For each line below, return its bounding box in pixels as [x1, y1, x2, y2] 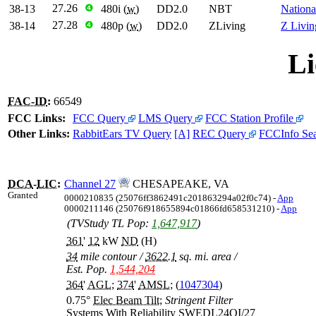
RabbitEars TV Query [73, 128, 171, 140]
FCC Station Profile [205, 112, 296, 125]
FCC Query [73, 112, 128, 125]
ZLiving [209, 19, 245, 32]
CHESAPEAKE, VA [130, 178, 229, 190]
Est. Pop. [66, 263, 110, 276]
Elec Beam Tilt [93, 294, 159, 307]
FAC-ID [8, 95, 47, 108]
